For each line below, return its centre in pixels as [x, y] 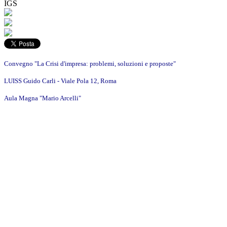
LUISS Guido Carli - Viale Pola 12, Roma [60, 81]
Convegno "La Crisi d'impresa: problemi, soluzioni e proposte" [90, 64]
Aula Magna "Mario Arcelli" [43, 98]
